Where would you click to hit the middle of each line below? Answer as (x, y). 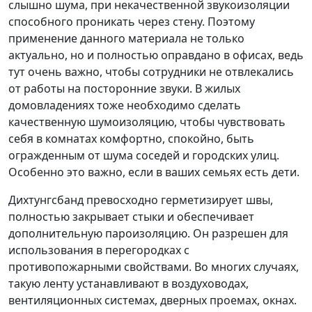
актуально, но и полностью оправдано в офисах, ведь (156, 55)
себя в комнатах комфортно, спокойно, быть (131, 139)
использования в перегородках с (99, 250)
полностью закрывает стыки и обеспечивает (131, 217)
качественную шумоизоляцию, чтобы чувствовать (147, 122)
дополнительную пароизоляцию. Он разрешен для (148, 234)
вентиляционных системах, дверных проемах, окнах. (153, 301)
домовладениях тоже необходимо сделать (125, 106)
